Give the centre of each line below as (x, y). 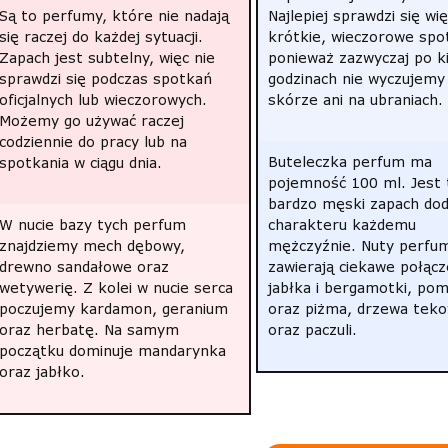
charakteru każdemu (341, 224)
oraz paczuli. (312, 329)
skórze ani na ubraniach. (355, 99)
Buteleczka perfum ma (349, 161)
